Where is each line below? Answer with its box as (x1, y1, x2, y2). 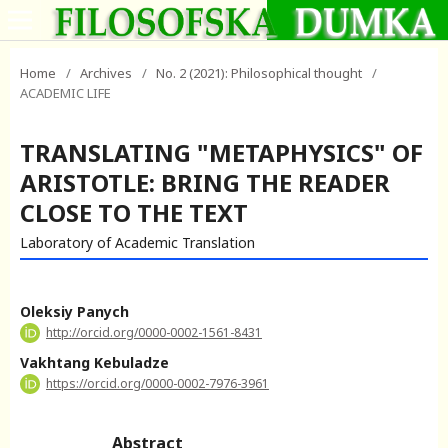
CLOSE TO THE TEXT (20, 196, 248, 229)
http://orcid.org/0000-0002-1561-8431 (46, 323, 262, 341)
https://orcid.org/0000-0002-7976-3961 (46, 374, 269, 392)
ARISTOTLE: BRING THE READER (20, 166, 390, 199)
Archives (80, 64, 132, 82)
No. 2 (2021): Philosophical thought (156, 64, 362, 82)
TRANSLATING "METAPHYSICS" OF (20, 136, 423, 169)
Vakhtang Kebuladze (20, 352, 169, 372)
